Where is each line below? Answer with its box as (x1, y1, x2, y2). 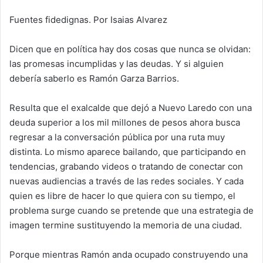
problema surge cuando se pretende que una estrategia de (9, 204, 254, 216)
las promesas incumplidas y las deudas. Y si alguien (9, 58, 224, 69)
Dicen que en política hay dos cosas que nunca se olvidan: (9, 43, 251, 55)
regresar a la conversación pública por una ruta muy (9, 131, 225, 143)
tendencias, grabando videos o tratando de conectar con (9, 160, 243, 172)
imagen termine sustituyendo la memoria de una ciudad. (9, 219, 242, 231)
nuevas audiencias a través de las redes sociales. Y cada (9, 175, 244, 187)
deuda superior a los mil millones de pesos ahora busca (9, 116, 240, 128)
